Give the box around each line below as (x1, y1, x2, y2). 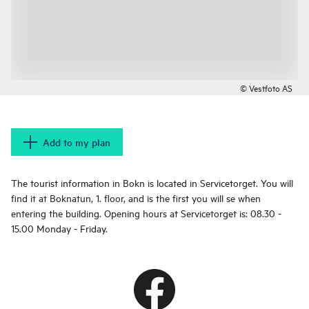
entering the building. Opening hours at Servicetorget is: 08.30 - (11, 206, 281, 220)
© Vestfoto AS (240, 81, 292, 94)
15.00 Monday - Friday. (11, 221, 108, 235)
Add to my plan (43, 135, 110, 150)
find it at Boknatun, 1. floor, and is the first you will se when (11, 191, 261, 205)
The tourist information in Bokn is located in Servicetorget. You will (11, 176, 293, 190)
